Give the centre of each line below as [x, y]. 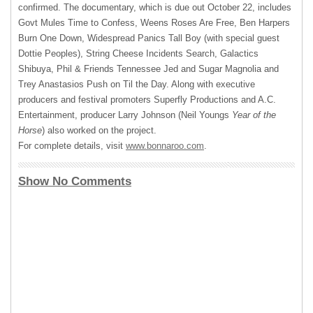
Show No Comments [75, 181]
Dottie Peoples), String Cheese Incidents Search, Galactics [138, 53]
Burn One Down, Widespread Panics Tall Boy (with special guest [149, 38]
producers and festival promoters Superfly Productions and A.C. [147, 100]
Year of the [254, 115]
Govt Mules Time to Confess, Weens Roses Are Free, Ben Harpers [154, 23]
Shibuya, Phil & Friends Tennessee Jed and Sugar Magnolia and [148, 69]
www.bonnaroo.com [165, 146]
